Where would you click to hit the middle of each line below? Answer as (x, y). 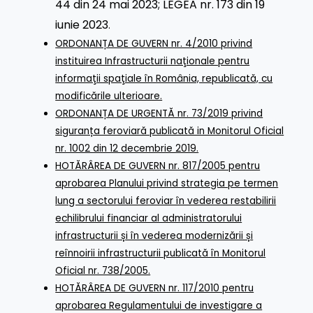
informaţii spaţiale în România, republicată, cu (164, 78)
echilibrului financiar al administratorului (149, 218)
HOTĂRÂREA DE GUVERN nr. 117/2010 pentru (155, 288)
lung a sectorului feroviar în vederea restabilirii (166, 201)
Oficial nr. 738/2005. (103, 270)
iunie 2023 (82, 24)
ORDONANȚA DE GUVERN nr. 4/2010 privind (154, 43)
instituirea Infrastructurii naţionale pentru (153, 61)
